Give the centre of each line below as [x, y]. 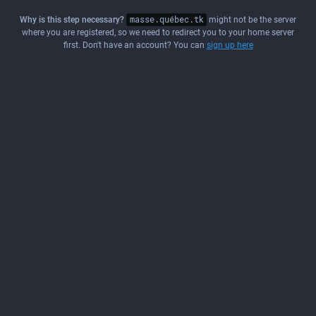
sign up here [230, 45]
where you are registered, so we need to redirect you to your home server [158, 32]
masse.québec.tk [166, 20]
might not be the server [252, 20]
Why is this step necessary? [72, 20]
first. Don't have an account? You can [135, 45]
